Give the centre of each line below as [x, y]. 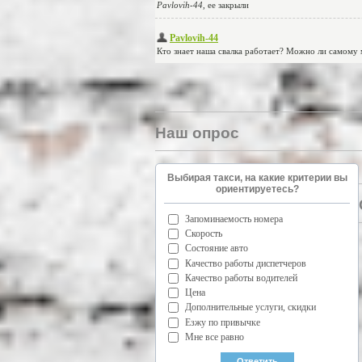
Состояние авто [217, 248]
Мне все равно [215, 337]
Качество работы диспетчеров [246, 263]
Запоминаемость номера [234, 219]
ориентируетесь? [257, 189]
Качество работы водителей [241, 278]
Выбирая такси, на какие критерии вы [257, 177]
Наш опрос [197, 133]
